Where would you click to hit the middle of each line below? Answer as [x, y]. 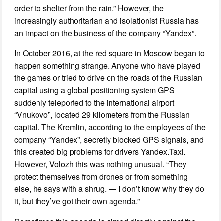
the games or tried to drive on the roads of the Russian [109, 78]
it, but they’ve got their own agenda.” [77, 201]
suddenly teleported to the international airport [94, 103]
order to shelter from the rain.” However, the [89, 8]
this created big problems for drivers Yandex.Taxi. [100, 152]
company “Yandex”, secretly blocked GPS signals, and [109, 140]
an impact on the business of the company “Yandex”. [106, 33]
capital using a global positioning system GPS [95, 90]
